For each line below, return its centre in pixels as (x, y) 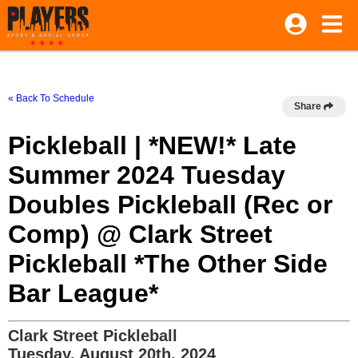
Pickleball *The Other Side (168, 264)
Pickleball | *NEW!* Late (152, 145)
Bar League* (83, 293)
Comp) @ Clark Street (140, 234)
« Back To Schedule (51, 98)
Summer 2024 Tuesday (147, 175)
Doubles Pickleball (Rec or (170, 205)
